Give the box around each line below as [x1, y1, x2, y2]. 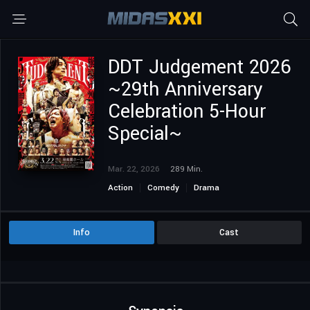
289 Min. [170, 163, 203, 175]
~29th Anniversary [108, 76, 263, 103]
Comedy [147, 182, 179, 194]
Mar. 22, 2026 [108, 163, 160, 175]
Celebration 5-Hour [108, 98, 266, 125]
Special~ [108, 120, 182, 147]
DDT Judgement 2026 [108, 54, 291, 81]
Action [108, 182, 133, 194]
